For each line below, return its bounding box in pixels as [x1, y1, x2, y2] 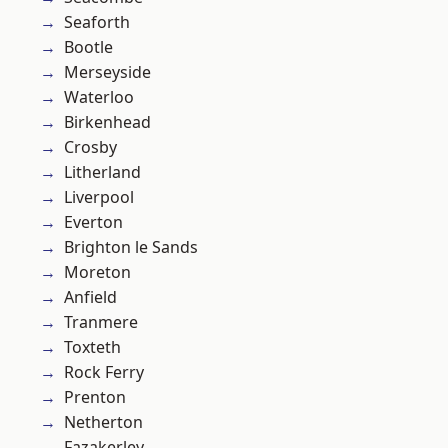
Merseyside [64, 61, 151, 84]
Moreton [64, 261, 131, 284]
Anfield [64, 286, 117, 309]
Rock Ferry [64, 361, 144, 384]
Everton [64, 211, 123, 234]
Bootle [64, 36, 113, 59]
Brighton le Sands [64, 236, 198, 259]
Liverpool [64, 186, 134, 209]
